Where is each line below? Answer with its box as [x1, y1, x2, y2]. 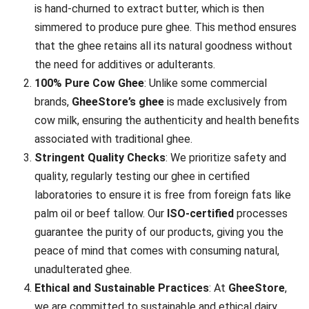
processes [234, 207, 288, 221]
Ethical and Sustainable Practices [34, 281, 209, 295]
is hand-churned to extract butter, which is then [34, 2, 264, 16]
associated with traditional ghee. [34, 132, 192, 146]
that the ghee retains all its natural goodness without [34, 39, 292, 53]
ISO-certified [167, 207, 234, 221]
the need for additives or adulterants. [34, 58, 215, 72]
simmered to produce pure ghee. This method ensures [34, 21, 297, 34]
